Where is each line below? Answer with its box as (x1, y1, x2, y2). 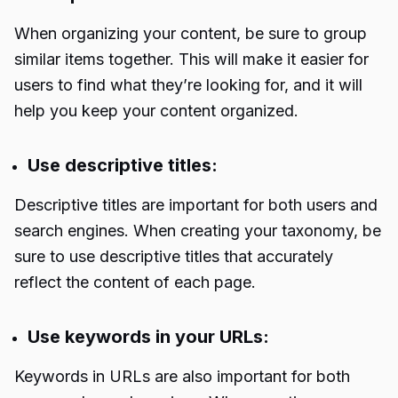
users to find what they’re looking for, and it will (14, 76, 362, 94)
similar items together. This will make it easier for (14, 50, 369, 68)
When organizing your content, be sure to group (14, 24, 367, 43)
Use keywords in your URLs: (28, 326, 274, 347)
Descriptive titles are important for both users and (14, 195, 378, 214)
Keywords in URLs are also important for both (14, 367, 350, 386)
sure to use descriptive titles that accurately (14, 247, 333, 266)
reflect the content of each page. (14, 273, 256, 291)
